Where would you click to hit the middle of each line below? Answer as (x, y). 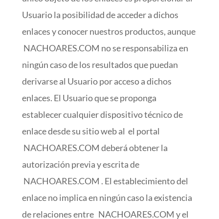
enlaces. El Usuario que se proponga (89, 98)
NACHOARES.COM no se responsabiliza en (105, 48)
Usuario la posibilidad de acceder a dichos (100, 15)
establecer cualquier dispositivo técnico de (102, 114)
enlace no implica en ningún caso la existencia (107, 197)
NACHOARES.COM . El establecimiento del (105, 181)
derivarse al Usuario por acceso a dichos (97, 81)
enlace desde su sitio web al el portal (91, 131)
